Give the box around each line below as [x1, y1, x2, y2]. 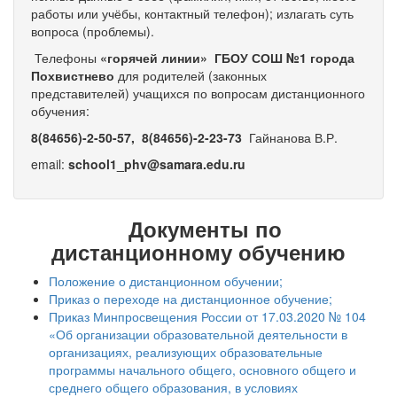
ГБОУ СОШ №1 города [211, 49, 354, 66]
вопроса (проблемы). [31, 22, 154, 40]
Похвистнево [31, 66, 114, 84]
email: [31, 155, 68, 173]
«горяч [100, 49, 143, 66]
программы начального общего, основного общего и [49, 361, 356, 378]
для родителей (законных [114, 66, 267, 84]
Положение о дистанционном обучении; [49, 272, 283, 290]
